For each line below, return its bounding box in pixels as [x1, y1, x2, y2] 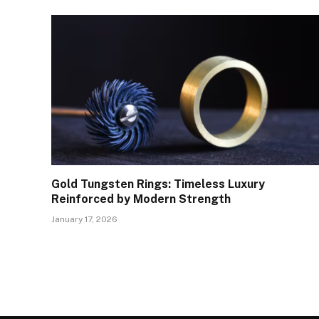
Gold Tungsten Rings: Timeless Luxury [51, 177, 265, 192]
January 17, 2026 [51, 214, 117, 225]
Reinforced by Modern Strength [51, 192, 231, 206]
